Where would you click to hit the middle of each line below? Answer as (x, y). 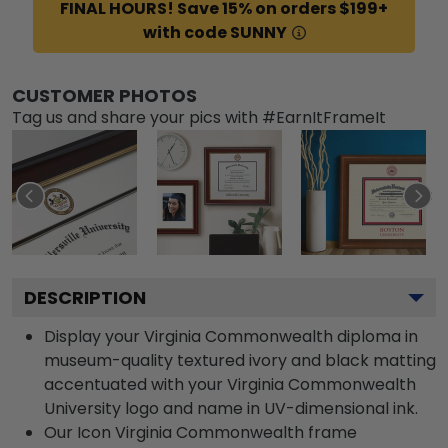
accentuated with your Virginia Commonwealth (230, 384)
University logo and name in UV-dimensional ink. (231, 408)
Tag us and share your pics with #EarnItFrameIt (199, 117)
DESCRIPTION (85, 297)
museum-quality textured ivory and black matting (240, 360)
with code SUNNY (214, 32)
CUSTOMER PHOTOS (104, 95)
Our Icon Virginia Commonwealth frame (200, 432)
